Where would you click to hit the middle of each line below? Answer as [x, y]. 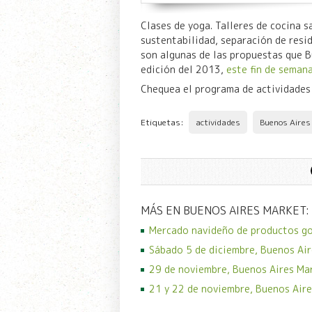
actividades [218, 122]
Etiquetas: [163, 122]
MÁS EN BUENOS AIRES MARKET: [225, 210]
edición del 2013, [183, 69]
